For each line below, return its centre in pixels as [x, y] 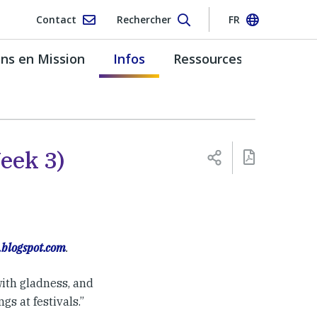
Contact [56, 19]
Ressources [208, 58]
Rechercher [144, 19]
